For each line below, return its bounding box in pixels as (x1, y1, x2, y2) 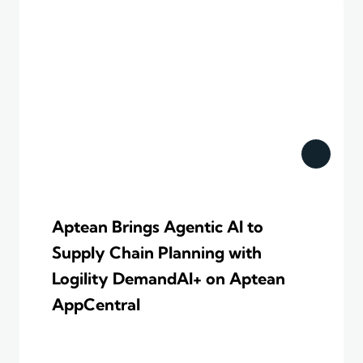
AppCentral (52, 294, 140, 315)
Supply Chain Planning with (52, 242, 262, 263)
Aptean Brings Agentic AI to (52, 216, 263, 237)
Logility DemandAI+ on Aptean (52, 268, 285, 289)
